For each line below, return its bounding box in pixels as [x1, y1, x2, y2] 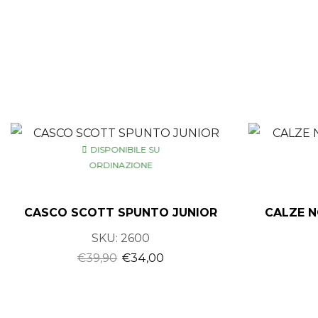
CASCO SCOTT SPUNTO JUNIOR [24, 205, 218, 219]
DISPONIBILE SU [90, 144, 160, 155]
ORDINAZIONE [89, 160, 153, 171]
